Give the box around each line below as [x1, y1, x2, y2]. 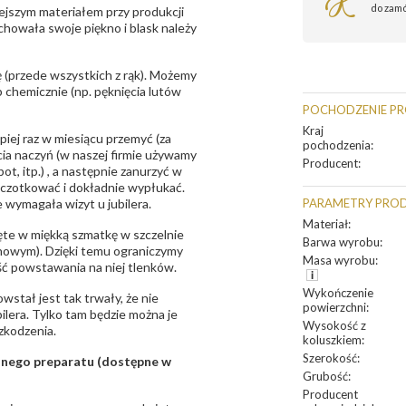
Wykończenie [303, 285, 373, 301]
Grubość [303, 369, 348, 384]
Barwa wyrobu [303, 235, 380, 250]
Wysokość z [303, 318, 366, 333]
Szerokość [303, 351, 357, 366]
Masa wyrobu [303, 253, 375, 268]
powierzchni [303, 300, 366, 315]
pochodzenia [303, 138, 371, 153]
